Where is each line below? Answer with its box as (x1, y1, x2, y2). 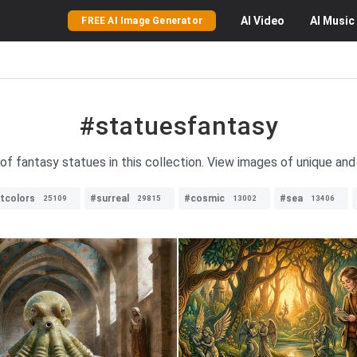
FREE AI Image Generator (81, 15, 202, 26)
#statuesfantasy (78, 111, 279, 141)
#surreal (90, 193, 129, 204)
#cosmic (184, 193, 225, 204)
